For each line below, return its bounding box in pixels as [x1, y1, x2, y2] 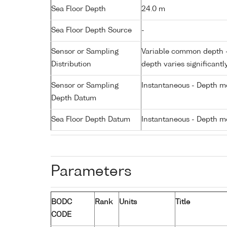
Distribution [51, 60, 91, 68]
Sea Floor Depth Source [51, 26, 132, 34]
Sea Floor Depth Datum [51, 116, 130, 123]
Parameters [51, 164, 132, 179]
